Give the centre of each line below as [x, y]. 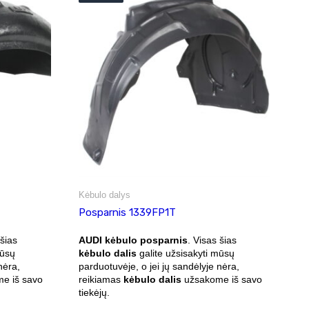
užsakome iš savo [221, 279]
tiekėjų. [94, 292]
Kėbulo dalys [104, 195]
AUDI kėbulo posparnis [133, 240]
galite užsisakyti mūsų [185, 253]
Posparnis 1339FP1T [127, 212]
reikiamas [101, 279]
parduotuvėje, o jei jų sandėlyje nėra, [159, 266]
